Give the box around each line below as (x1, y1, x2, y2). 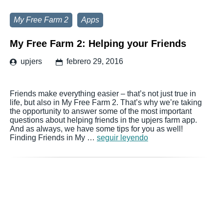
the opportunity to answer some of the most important (10, 107, 192, 115)
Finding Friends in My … (10, 133, 97, 142)
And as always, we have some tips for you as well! (10, 125, 183, 133)
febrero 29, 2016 (66, 57, 123, 66)
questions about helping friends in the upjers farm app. (10, 116, 197, 124)
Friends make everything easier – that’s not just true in (10, 89, 196, 98)
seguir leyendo (97, 133, 148, 142)
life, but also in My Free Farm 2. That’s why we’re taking (10, 98, 202, 107)
